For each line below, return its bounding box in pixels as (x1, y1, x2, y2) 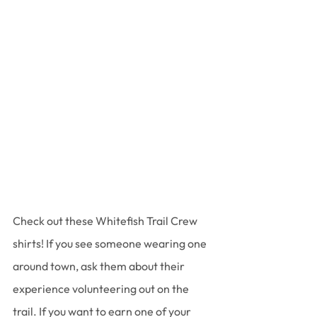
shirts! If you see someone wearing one (13, 236, 209, 251)
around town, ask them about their (13, 259, 187, 274)
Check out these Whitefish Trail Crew (13, 214, 200, 229)
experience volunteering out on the (13, 282, 191, 296)
